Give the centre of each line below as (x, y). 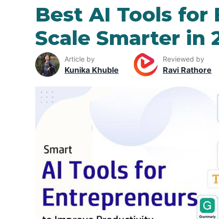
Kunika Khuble (92, 70)
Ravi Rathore (187, 70)
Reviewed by (184, 59)
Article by (80, 59)
